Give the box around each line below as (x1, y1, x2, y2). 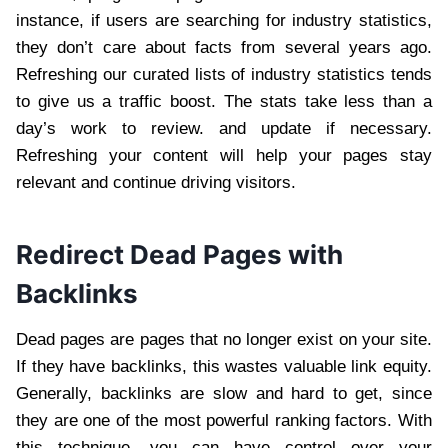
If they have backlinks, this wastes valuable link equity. (16, 356, 432, 376)
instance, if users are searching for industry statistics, (16, 10, 432, 30)
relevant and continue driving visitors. (16, 172, 296, 192)
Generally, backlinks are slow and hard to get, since (16, 383, 432, 403)
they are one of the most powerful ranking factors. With (16, 410, 432, 430)
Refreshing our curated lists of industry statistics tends (16, 64, 432, 84)
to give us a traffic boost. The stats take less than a (16, 91, 432, 111)
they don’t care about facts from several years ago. (16, 37, 432, 57)
